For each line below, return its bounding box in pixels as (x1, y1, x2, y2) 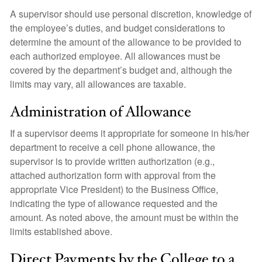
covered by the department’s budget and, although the (10, 63, 232, 77)
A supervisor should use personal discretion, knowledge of (10, 7, 251, 20)
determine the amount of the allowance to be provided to (10, 35, 242, 49)
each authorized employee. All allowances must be (10, 49, 220, 63)
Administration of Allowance (10, 102, 191, 122)
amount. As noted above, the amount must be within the (10, 211, 239, 224)
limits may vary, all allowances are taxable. (10, 77, 186, 91)
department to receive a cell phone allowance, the (10, 140, 215, 154)
